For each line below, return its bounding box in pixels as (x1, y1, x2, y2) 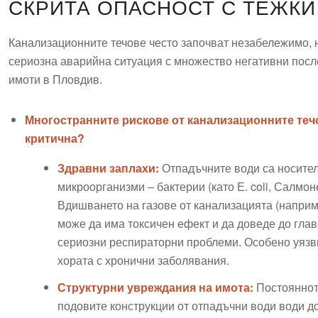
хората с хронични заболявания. (57, 252, 229, 269)
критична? (24, 129, 84, 146)
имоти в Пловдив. (8, 71, 102, 88)
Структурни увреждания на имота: (57, 279, 253, 296)
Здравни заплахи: (57, 160, 159, 177)
